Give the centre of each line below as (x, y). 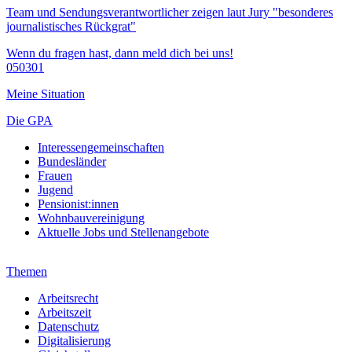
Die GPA (29, 120)
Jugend (55, 189)
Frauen (55, 175)
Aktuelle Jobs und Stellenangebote (123, 232)
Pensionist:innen (78, 203)
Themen (27, 271)
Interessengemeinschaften (101, 147)
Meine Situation (46, 93)
